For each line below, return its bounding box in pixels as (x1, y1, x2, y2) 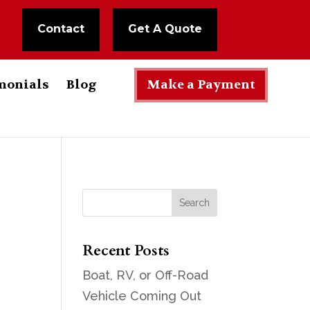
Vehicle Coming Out (82, 289, 202, 303)
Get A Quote (127, 22, 202, 35)
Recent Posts (82, 240, 170, 261)
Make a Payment (147, 77, 256, 93)
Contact (37, 22, 84, 35)
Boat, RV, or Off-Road (82, 268, 209, 282)
